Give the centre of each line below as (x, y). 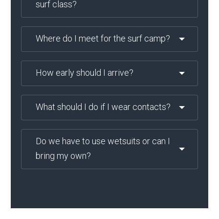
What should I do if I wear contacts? (103, 107)
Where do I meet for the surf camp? (103, 38)
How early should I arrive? (84, 73)
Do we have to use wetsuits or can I (103, 141)
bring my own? (63, 156)
